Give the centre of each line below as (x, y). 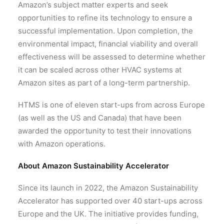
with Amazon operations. (62, 144)
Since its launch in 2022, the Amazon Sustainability (108, 188)
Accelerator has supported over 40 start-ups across (110, 201)
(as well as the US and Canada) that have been (100, 118)
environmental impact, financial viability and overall (108, 44)
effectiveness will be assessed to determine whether (112, 57)
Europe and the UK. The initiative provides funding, (108, 214)
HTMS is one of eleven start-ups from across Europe (111, 105)
